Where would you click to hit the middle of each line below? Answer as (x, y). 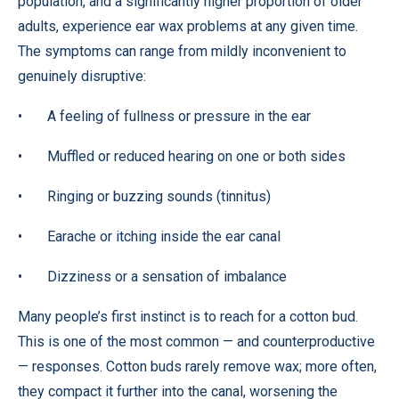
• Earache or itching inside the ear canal (149, 236)
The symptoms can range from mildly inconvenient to (182, 51)
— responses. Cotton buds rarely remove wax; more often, (197, 366)
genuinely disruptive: (82, 76)
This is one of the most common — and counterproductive (196, 342)
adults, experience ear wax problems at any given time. (188, 26)
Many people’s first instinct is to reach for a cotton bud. (188, 317)
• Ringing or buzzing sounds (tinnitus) (144, 196)
